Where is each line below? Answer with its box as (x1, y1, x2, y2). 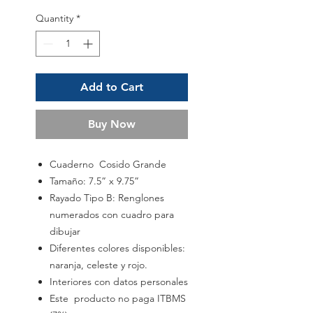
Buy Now (88, 117, 136, 131)
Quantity (36, 12, 73, 25)
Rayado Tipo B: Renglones (50, 191, 164, 205)
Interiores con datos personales (50, 275, 188, 289)
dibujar (50, 225, 80, 238)
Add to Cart (80, 80, 143, 94)
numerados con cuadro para (50, 208, 174, 221)
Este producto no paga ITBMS (50, 292, 186, 305)
